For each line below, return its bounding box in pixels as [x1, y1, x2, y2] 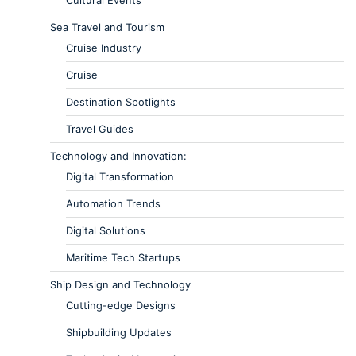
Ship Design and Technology [50, 277, 191, 291]
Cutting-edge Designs [66, 298, 176, 311]
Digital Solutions [66, 223, 145, 237]
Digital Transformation [66, 169, 174, 183]
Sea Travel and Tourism [50, 20, 164, 33]
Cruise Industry [66, 41, 141, 54]
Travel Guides [66, 122, 133, 135]
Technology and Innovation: [50, 149, 187, 162]
